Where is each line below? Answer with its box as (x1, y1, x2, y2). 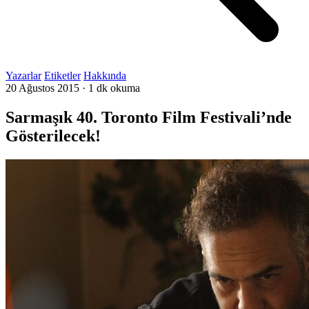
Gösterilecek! (6, 126, 101, 145)
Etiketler (44, 70, 81, 81)
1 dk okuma (88, 82, 140, 94)
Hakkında (83, 70, 126, 81)
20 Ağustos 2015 (6, 82, 79, 94)
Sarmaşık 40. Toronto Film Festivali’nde (6, 108, 292, 126)
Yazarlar (6, 70, 41, 81)
